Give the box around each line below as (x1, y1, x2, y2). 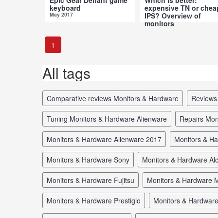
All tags (42, 62, 91, 83)
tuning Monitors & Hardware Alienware (51, 113, 167, 124)
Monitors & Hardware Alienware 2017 (53, 134, 162, 144)
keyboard (50, 2, 81, 13)
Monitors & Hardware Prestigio (53, 195, 141, 205)
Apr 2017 (145, 26, 166, 34)
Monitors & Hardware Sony (53, 154, 129, 164)
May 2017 (50, 10, 73, 18)
